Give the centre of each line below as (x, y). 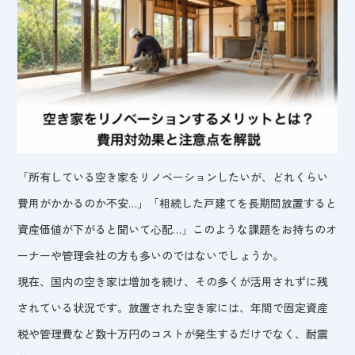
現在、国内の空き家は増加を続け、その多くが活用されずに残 (173, 281)
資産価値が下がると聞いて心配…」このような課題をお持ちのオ (177, 229)
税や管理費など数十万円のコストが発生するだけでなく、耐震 (173, 333)
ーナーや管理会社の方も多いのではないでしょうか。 (151, 255)
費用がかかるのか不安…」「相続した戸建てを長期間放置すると (177, 202)
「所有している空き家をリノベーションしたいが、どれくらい (173, 176)
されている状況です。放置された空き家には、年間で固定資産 (173, 307)
